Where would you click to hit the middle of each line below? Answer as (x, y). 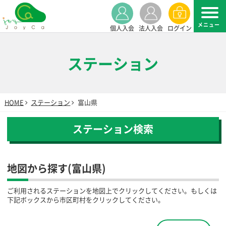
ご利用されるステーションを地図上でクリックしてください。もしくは (112, 190)
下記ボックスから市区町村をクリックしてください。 (86, 200)
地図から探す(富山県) (56, 168)
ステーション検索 (113, 129)
